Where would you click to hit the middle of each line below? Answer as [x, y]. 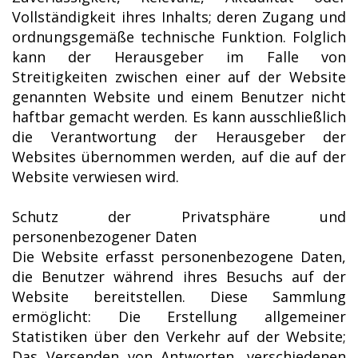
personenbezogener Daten [104, 236]
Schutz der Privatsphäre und [179, 216]
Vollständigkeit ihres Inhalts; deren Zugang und [179, 16]
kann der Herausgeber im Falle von [179, 56]
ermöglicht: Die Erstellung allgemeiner [179, 316]
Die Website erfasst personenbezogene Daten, [179, 256]
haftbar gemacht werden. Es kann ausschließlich [179, 116]
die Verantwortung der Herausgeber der [179, 136]
